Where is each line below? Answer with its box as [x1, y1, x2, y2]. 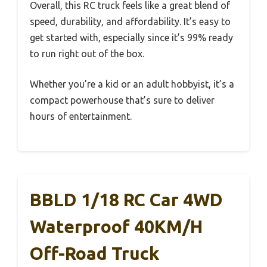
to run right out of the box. [30, 48, 144, 59]
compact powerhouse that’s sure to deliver [30, 94, 215, 105]
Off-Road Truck [30, 243, 159, 263]
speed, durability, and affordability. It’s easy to [30, 15, 231, 27]
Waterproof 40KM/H [30, 216, 203, 237]
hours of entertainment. [30, 110, 132, 122]
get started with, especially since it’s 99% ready [30, 32, 233, 43]
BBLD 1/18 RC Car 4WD [30, 189, 223, 210]
